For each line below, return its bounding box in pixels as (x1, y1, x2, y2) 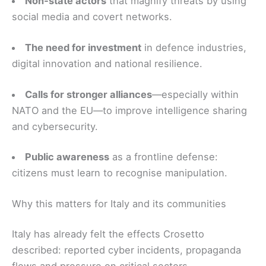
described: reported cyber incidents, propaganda (12, 244, 241, 256)
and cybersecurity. (12, 120, 98, 132)
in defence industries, (141, 41, 247, 53)
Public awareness (25, 151, 110, 163)
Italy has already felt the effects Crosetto (12, 228, 204, 240)
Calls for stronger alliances (25, 88, 153, 100)
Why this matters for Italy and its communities (12, 197, 226, 210)
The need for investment (25, 41, 142, 53)
